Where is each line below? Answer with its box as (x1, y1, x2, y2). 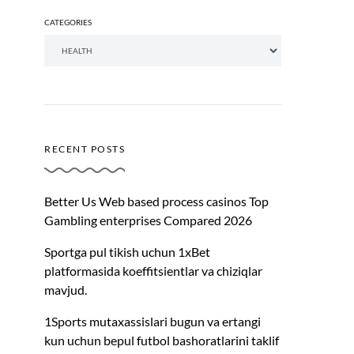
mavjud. (44, 282, 87, 298)
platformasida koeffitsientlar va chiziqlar (44, 263, 262, 279)
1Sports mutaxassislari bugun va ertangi (44, 314, 261, 330)
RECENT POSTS (44, 143, 125, 156)
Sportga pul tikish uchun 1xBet (44, 244, 210, 260)
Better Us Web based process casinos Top (44, 194, 269, 209)
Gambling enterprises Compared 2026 (44, 213, 252, 228)
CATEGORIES (44, 17, 92, 28)
